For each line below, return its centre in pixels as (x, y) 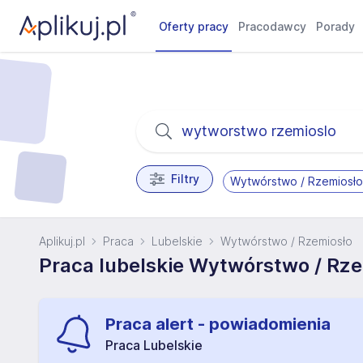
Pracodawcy (273, 26)
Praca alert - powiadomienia (218, 324)
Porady (336, 26)
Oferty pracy (194, 26)
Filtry (185, 179)
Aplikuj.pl (62, 241)
